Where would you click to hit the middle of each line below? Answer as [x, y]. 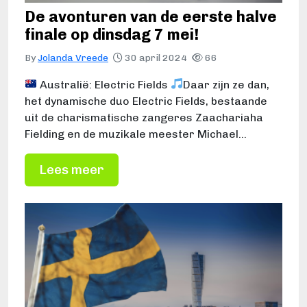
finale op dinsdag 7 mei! [112, 34]
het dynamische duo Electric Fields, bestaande [146, 101]
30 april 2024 [156, 58]
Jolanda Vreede [73, 58]
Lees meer [72, 169]
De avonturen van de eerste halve [151, 16]
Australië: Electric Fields [104, 84]
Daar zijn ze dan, [226, 84]
